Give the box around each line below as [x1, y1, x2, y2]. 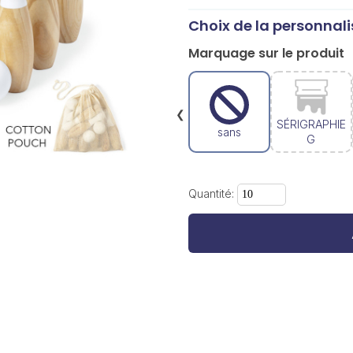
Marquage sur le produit [188, 44, 344, 62]
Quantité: [188, 187, 237, 200]
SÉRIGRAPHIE [276, 117, 346, 131]
